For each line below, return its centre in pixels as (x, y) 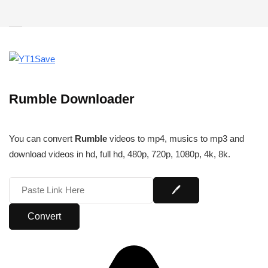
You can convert (42, 139)
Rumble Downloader (72, 99)
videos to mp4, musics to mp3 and (176, 139)
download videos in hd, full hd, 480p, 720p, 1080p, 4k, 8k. (120, 154)
